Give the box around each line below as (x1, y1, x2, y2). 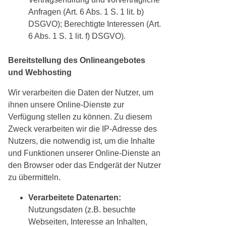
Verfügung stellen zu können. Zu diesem (8, 112, 152, 122)
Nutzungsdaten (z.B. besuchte (28, 205, 136, 214)
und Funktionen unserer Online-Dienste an (8, 149, 160, 158)
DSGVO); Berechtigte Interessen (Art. (28, 20, 161, 29)
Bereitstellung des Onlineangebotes (8, 56, 145, 65)
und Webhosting (8, 68, 72, 77)
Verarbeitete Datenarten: (28, 193, 121, 202)
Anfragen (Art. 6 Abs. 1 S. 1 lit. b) (28, 8, 144, 17)
